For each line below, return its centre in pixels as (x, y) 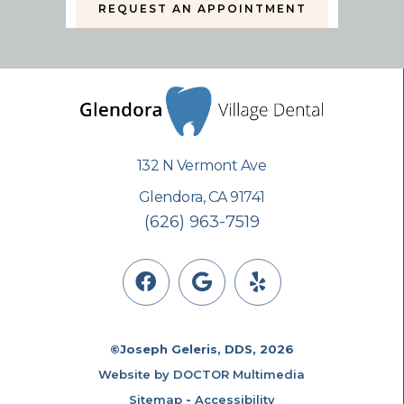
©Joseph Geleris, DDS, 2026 (202, 349)
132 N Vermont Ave (202, 165)
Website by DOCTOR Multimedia (202, 374)
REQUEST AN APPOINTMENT (202, 9)
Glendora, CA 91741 (202, 197)
